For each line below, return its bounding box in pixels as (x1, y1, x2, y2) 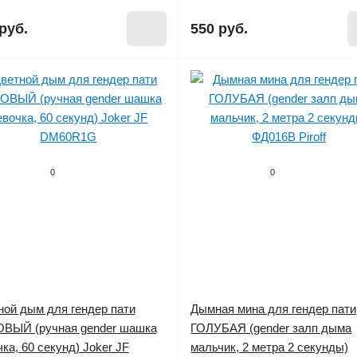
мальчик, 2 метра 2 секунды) (190, 340, 349, 354)
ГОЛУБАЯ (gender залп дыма (190, 321, 352, 335)
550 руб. (190, 21, 249, 37)
